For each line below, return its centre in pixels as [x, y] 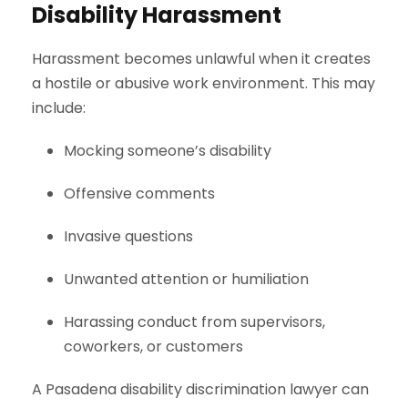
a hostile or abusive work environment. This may [204, 83]
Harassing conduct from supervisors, [194, 321]
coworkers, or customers [153, 346]
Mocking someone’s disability [168, 150]
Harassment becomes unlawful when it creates [201, 58]
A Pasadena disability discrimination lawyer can [200, 389]
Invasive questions [128, 236]
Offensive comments [139, 193]
